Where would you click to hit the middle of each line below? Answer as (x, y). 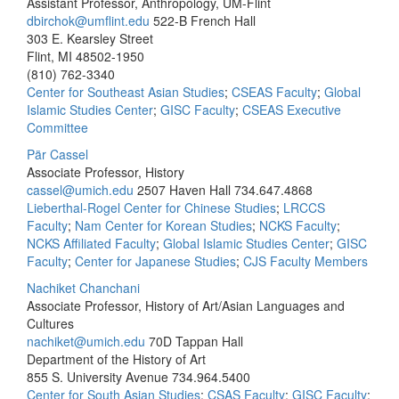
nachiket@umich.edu (86, 341)
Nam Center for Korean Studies (163, 225)
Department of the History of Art (116, 359)
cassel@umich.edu (80, 190)
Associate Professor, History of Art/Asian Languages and (186, 305)
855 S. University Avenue (98, 377)
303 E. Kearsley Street (90, 38)
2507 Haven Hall (184, 190)
